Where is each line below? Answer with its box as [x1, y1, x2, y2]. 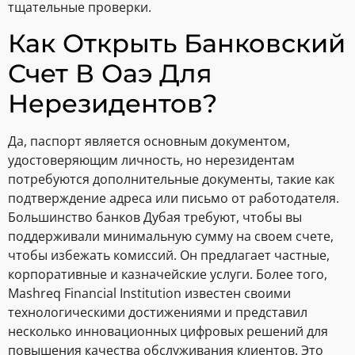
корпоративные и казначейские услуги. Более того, [8, 265, 327, 283]
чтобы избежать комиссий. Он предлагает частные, [8, 246, 330, 264]
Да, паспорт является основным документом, [8, 132, 290, 150]
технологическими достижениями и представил [8, 303, 307, 321]
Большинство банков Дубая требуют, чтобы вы [8, 208, 302, 226]
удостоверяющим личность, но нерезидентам [8, 151, 295, 169]
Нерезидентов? [8, 87, 217, 119]
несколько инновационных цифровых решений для [8, 322, 328, 340]
